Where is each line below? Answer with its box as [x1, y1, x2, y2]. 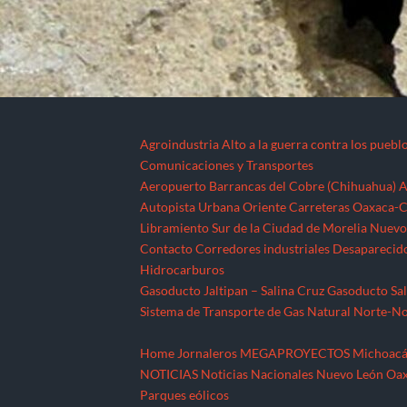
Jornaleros [177, 344, 238, 361]
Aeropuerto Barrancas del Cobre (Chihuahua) [140, 177, 397, 194]
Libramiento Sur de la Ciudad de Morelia [140, 219, 368, 235]
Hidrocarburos [140, 261, 225, 277]
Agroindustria [140, 135, 220, 152]
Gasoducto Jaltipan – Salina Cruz [140, 282, 325, 298]
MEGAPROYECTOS [240, 344, 351, 361]
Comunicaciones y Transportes [140, 156, 314, 173]
